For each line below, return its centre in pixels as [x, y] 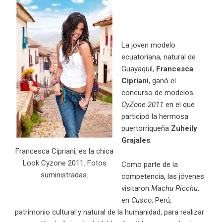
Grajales [136, 140]
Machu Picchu [174, 188]
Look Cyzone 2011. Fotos [64, 163]
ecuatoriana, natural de [159, 57]
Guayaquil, [139, 69]
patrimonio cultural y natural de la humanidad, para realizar [110, 212]
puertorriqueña [146, 128]
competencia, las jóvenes [163, 176]
